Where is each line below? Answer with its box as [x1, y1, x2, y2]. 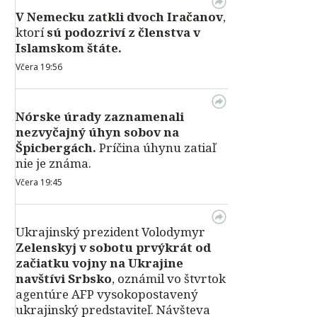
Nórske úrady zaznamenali [16, 108, 184, 125]
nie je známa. [16, 155, 91, 171]
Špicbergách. [16, 139, 99, 156]
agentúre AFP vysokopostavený [16, 286, 198, 302]
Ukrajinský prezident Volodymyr [16, 224, 205, 240]
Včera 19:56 [16, 61, 62, 73]
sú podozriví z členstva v [47, 24, 200, 40]
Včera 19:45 [16, 176, 62, 188]
